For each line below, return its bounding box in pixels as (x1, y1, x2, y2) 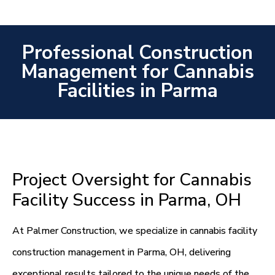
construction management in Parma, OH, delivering (12, 246, 231, 260)
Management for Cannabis (21, 59, 254, 85)
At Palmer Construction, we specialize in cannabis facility (12, 224, 257, 238)
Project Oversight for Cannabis (12, 168, 252, 192)
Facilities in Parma (57, 78, 218, 104)
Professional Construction (22, 40, 253, 66)
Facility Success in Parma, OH (12, 188, 241, 212)
